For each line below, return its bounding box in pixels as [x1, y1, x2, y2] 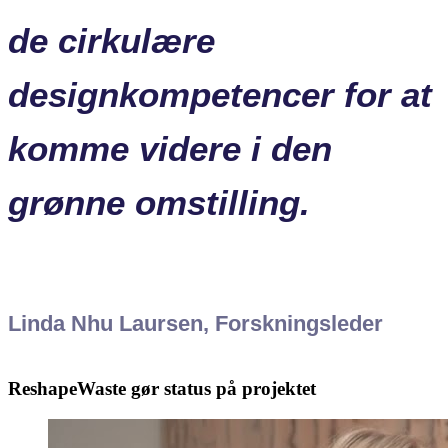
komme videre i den [8, 129, 332, 169]
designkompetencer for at [8, 75, 432, 115]
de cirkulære [8, 21, 215, 61]
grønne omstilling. [8, 183, 310, 223]
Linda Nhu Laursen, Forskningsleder [8, 311, 383, 337]
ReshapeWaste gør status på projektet [8, 378, 316, 400]
